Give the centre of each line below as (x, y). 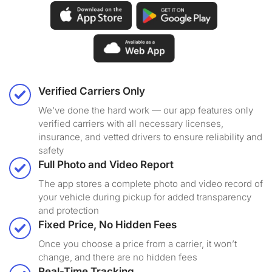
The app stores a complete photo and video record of (151, 184)
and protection (69, 211)
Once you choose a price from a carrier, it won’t (138, 244)
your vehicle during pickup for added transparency (145, 197)
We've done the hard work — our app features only (146, 110)
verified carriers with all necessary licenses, (131, 124)
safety (51, 151)
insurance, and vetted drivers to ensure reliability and (150, 137)
